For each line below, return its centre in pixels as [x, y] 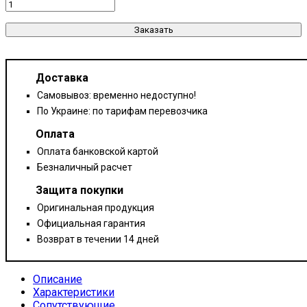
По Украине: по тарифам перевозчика [122, 111]
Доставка [62, 77]
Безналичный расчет [85, 167]
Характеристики [74, 292]
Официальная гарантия [91, 223]
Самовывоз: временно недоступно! [116, 95]
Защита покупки [79, 190]
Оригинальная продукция [96, 207]
